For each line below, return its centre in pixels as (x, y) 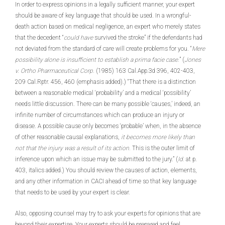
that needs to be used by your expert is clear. (73, 192)
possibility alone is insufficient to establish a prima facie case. (97, 60)
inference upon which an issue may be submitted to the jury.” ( (96, 159)
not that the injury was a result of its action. (74, 148)
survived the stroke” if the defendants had (148, 38)
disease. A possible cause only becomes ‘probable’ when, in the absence (108, 126)
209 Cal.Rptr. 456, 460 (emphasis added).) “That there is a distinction (105, 82)
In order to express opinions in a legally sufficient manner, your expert (105, 5)
